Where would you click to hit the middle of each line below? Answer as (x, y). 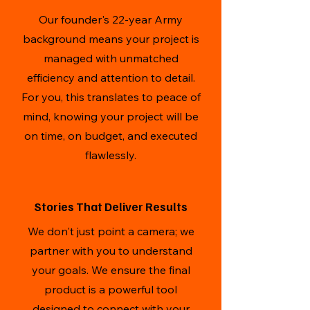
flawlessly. (111, 155)
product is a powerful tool (111, 289)
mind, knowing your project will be (111, 116)
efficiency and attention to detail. (111, 77)
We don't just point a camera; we (111, 231)
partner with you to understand (111, 250)
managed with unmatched (111, 58)
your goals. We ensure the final (111, 270)
